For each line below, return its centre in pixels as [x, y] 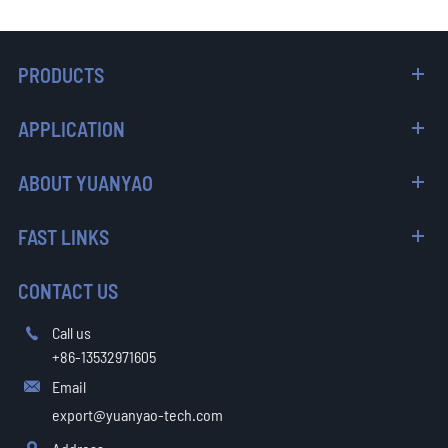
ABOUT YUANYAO [85, 182]
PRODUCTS [60, 74]
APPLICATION [71, 128]
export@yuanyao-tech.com [137, 414]
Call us [71, 332]
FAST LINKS [63, 236]
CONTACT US [67, 290]
